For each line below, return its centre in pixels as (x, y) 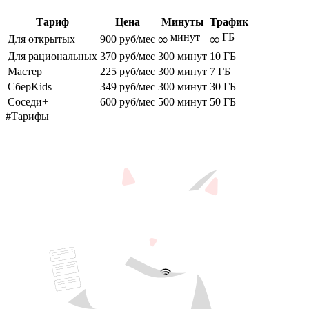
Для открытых (41, 39)
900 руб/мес (128, 39)
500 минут (182, 101)
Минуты (182, 21)
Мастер (25, 71)
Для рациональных (52, 56)
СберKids (30, 86)
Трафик (229, 21)
